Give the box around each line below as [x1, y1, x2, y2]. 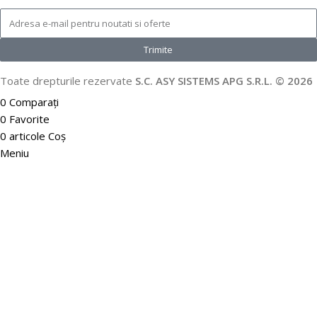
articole [9, 128, 45, 143]
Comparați [9, 94, 59, 109]
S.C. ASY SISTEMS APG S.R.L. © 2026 [135, 73, 313, 88]
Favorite [9, 111, 50, 126]
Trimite [144, 42, 173, 56]
